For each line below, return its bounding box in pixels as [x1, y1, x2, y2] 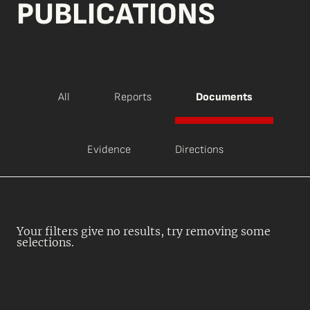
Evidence [86, 143, 131, 156]
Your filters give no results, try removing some [17, 224, 271, 238]
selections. [17, 235, 74, 249]
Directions [174, 143, 224, 156]
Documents [195, 91, 253, 104]
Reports [113, 91, 152, 104]
